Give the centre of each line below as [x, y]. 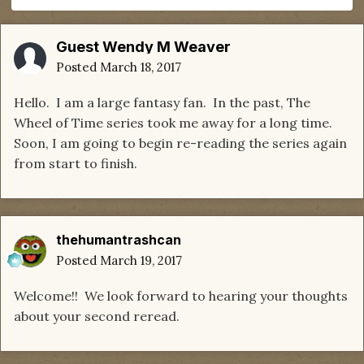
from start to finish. [77, 164]
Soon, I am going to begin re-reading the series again [180, 143]
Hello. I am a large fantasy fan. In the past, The [162, 103]
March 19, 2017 [141, 261]
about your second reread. [97, 316]
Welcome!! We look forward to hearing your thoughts [181, 296]
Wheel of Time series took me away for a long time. [175, 123]
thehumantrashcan [119, 240]
